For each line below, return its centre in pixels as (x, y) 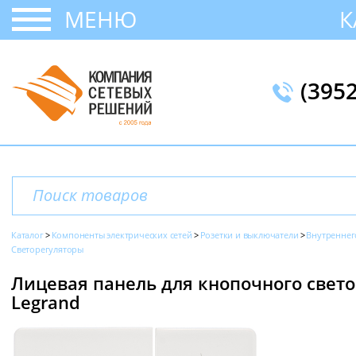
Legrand (46, 302)
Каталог (27, 235)
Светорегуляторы (47, 249)
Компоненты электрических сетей (122, 235)
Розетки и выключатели (249, 235)
